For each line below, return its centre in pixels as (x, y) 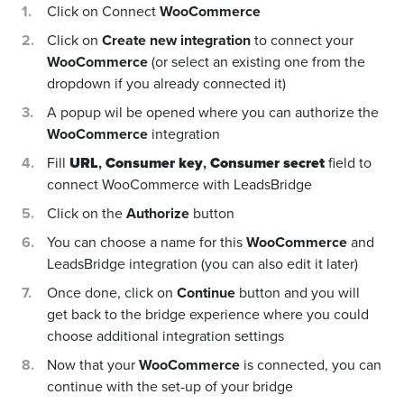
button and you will (298, 293)
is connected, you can (311, 365)
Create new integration (176, 41)
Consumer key (154, 163)
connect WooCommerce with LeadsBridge (179, 185)
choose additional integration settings (165, 336)
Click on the (87, 214)
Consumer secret (267, 163)
